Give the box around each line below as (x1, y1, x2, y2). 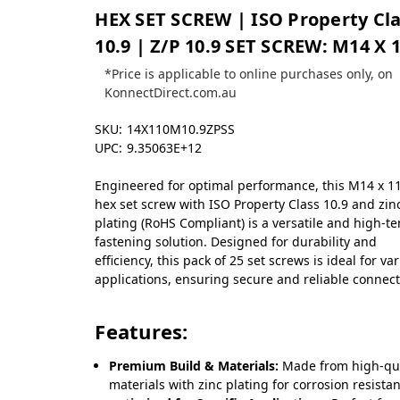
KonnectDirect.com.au (104, 83, 237, 101)
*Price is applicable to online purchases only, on (104, 64, 393, 82)
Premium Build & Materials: (109, 356, 279, 374)
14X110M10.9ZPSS (127, 120, 236, 137)
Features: (95, 317, 188, 345)
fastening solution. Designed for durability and (95, 232, 378, 250)
